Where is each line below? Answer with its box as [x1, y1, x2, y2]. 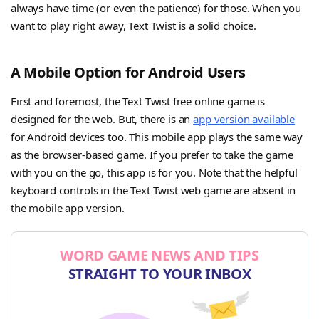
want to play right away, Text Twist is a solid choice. [11, 19, 256, 33]
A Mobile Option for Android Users [11, 63, 246, 83]
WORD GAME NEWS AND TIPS [60, 246, 259, 266]
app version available [193, 112, 296, 127]
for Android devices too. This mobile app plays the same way [11, 130, 303, 145]
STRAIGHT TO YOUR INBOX [68, 264, 251, 284]
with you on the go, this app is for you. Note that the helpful [11, 165, 298, 180]
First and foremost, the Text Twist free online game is [11, 94, 265, 109]
